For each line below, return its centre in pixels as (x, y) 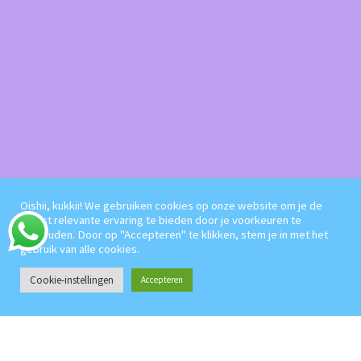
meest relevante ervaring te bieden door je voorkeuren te (161, 220)
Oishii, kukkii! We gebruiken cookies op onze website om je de (171, 205)
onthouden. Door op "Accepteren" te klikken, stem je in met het (174, 234)
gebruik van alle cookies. (80, 249)
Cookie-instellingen (72, 280)
